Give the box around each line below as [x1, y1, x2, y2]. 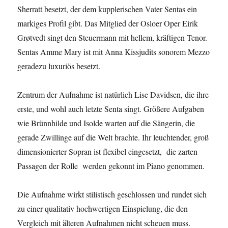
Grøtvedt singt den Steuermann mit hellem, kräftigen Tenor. [17, 32, 208, 43]
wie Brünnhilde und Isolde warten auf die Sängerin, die [17, 118, 195, 129]
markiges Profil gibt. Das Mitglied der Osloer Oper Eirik [17, 18, 198, 29]
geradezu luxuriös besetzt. [17, 61, 101, 72]
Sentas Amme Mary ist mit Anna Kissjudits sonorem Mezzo [17, 46, 210, 58]
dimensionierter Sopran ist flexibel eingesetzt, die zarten [17, 146, 198, 157]
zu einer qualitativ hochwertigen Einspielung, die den [17, 203, 188, 214]
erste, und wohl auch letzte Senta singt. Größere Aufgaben [17, 103, 205, 115]
